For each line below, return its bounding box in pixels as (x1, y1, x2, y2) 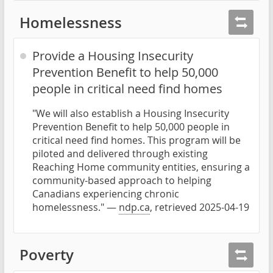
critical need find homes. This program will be (32, 133, 241, 147)
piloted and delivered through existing (32, 146, 208, 160)
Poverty (19, 245, 74, 265)
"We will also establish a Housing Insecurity (32, 106, 229, 120)
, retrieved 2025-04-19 (150, 200, 249, 214)
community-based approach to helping (32, 173, 211, 187)
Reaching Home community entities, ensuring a (32, 160, 250, 174)
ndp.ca (119, 200, 150, 214)
